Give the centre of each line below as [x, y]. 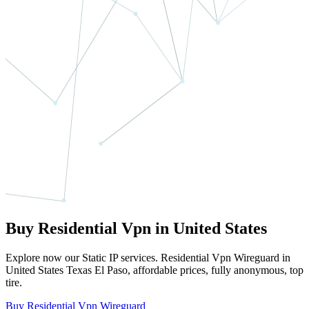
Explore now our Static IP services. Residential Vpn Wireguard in [148, 258]
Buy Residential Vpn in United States [136, 229]
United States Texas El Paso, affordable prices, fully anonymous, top [154, 270]
